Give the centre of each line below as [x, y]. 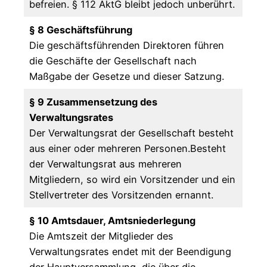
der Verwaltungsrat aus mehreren [106, 164]
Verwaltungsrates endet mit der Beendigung [131, 252]
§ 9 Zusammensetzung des [94, 102]
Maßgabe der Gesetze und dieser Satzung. [127, 77]
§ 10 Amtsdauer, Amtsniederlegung [113, 221]
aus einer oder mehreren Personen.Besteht [128, 149]
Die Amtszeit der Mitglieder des [102, 236]
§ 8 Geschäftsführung [81, 30]
